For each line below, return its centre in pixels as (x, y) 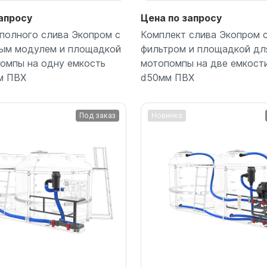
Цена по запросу (181, 18)
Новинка (167, 115)
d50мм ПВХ (167, 77)
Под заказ (97, 115)
